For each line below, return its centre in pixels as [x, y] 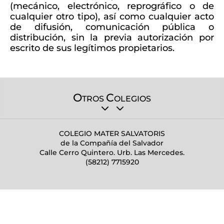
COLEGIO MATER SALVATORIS [112, 133]
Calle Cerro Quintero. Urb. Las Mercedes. [112, 152]
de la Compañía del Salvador [112, 143]
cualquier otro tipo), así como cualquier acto [112, 16]
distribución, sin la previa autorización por [112, 37]
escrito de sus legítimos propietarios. [92, 48]
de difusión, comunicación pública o [112, 27]
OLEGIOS [132, 99]
